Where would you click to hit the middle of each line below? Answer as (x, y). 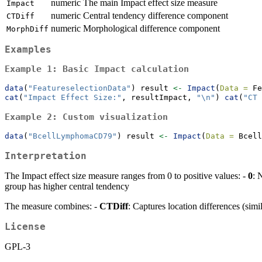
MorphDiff (27, 29)
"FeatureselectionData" (80, 88)
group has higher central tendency (67, 186)
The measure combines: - (52, 206)
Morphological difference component (151, 29)
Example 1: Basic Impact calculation (97, 69)
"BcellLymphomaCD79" (73, 136)
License (25, 226)
